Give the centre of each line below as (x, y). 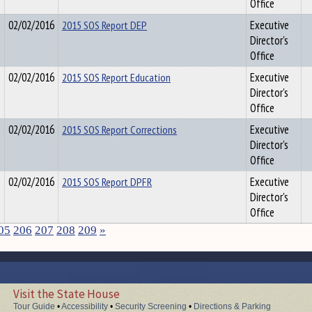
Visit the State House (67, 294)
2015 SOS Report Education (116, 77)
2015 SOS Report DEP (104, 25)
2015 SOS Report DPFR (107, 182)
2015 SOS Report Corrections (119, 130)
